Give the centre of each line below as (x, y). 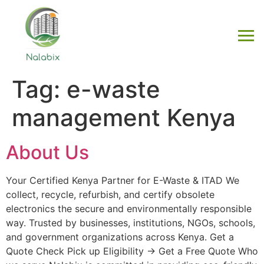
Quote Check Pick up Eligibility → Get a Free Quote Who (132, 251)
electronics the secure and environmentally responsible (129, 209)
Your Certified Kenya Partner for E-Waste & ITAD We (123, 181)
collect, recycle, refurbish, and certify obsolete (110, 195)
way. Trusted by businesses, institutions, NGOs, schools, (131, 223)
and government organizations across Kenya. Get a (120, 237)
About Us (47, 153)
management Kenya (124, 118)
